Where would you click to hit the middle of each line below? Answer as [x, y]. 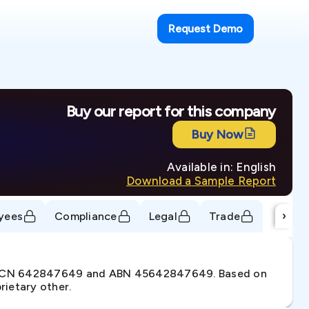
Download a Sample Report [201, 181]
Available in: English [221, 167]
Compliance [86, 216]
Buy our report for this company [171, 111]
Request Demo [205, 29]
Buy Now [217, 134]
